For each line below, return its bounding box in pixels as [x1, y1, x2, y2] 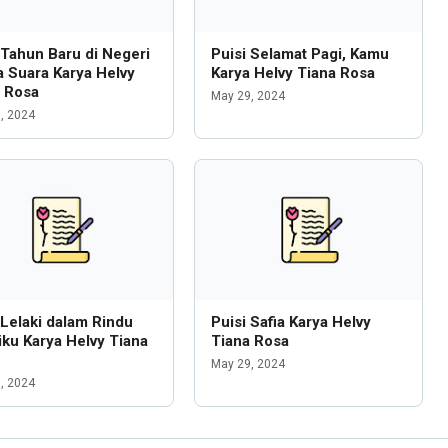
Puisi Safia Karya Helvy [210, 313, 371, 331]
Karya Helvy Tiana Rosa [210, 64, 375, 82]
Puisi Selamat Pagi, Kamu [210, 45, 389, 63]
